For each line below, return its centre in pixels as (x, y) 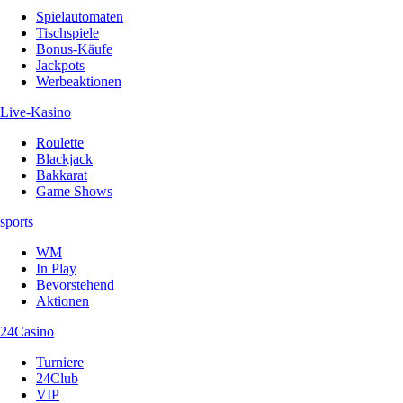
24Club (57, 378)
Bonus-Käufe (74, 49)
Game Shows (74, 191)
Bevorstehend (75, 284)
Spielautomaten (80, 16)
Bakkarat (62, 175)
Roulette (60, 142)
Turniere (60, 362)
